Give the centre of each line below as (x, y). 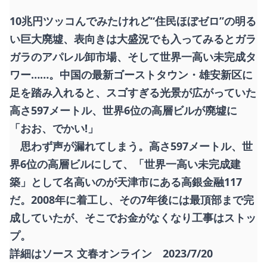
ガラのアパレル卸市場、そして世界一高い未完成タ (133, 56)
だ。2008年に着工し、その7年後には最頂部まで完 (132, 199)
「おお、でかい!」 (54, 128)
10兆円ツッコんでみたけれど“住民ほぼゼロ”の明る (133, 21)
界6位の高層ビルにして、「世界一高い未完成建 (125, 164)
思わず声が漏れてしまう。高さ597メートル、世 (131, 146)
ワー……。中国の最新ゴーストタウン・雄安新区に (131, 74)
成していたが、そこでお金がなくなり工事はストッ (133, 217)
